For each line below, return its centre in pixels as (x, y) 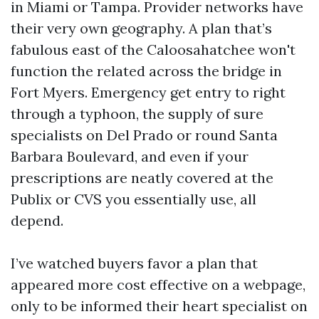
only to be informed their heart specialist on (159, 306)
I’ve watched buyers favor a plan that (134, 263)
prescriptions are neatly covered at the (142, 178)
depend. (37, 220)
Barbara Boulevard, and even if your (130, 156)
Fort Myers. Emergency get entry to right (148, 92)
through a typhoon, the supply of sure (137, 114)
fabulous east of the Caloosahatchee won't (153, 49)
